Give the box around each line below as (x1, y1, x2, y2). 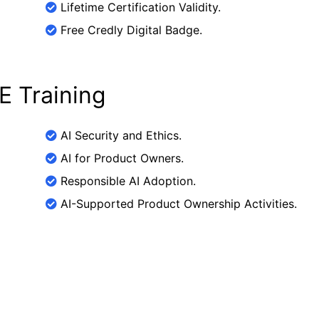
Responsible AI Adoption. (57, 174, 196, 188)
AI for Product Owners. (57, 151, 184, 165)
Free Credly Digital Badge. (57, 23, 202, 37)
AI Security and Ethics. (57, 128, 182, 142)
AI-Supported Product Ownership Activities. (57, 197, 297, 211)
